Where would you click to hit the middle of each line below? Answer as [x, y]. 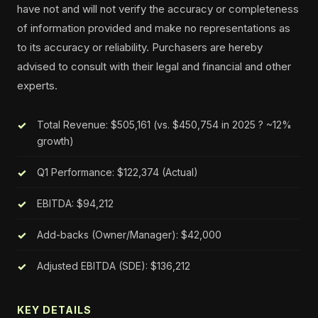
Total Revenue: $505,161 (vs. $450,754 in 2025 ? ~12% [164, 125]
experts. [37, 86]
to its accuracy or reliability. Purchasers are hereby [140, 47]
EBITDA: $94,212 [75, 203]
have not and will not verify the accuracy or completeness [158, 9]
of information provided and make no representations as [154, 28]
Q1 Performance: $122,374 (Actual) [117, 172]
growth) [55, 141]
